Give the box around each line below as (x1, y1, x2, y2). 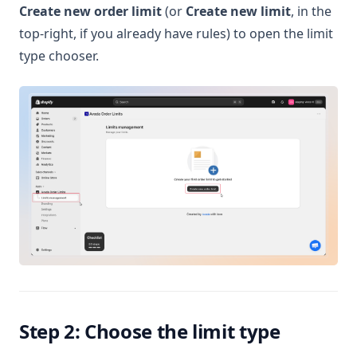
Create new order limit (19, 2, 162, 20)
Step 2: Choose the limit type (19, 318, 280, 345)
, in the (291, 2, 331, 20)
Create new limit (186, 2, 291, 20)
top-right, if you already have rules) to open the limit (19, 25, 333, 42)
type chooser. (19, 47, 99, 65)
